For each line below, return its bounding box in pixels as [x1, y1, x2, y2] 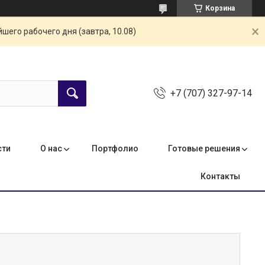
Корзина [205, 4, 235, 12]
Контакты [201, 172, 240, 181]
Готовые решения [168, 144, 240, 153]
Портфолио [92, 144, 138, 153]
